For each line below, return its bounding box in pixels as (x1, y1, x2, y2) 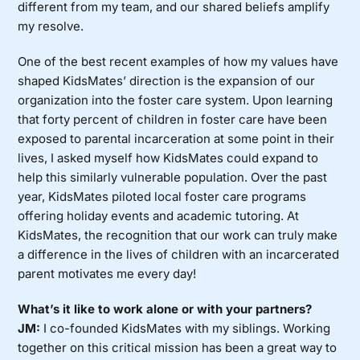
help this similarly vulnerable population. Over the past (18, 170, 328, 186)
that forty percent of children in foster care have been (18, 112, 328, 128)
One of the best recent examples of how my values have (18, 54, 339, 70)
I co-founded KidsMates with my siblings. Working (40, 321, 331, 337)
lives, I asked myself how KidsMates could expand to (18, 150, 319, 166)
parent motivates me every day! (18, 266, 197, 282)
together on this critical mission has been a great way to (18, 340, 337, 356)
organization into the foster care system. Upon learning (18, 92, 333, 108)
